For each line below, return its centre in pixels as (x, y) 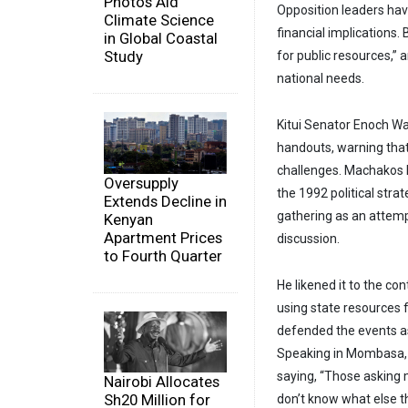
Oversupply (141, 183)
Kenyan (128, 219)
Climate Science (159, 20)
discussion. (310, 239)
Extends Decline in (165, 201)
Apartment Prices (163, 237)
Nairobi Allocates (162, 382)
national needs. (322, 79)
